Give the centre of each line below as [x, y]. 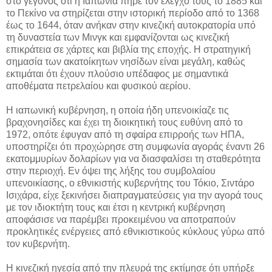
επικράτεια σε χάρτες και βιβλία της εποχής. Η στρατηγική [128, 49]
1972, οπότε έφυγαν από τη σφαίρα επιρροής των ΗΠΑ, [125, 134]
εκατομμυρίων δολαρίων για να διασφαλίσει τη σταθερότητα [133, 158]
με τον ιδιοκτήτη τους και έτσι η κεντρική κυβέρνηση [116, 207]
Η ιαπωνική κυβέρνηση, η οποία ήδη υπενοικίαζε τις [117, 110]
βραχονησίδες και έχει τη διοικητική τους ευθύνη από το [124, 122]
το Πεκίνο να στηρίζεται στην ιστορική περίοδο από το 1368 [133, 13]
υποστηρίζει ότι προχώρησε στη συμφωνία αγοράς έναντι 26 [135, 146]
